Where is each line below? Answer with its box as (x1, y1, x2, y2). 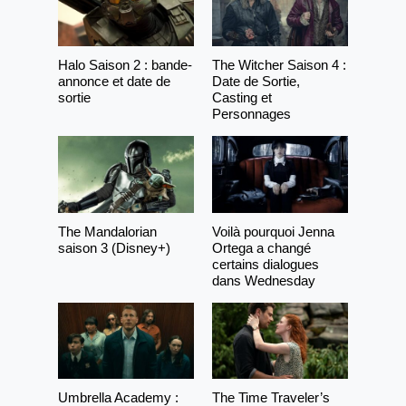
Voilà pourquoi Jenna (212, 223, 334, 239)
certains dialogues (212, 256, 319, 272)
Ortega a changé (212, 239, 311, 256)
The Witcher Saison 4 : (212, 57, 346, 73)
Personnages (212, 106, 291, 122)
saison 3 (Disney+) (58, 239, 170, 256)
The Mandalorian (58, 223, 157, 239)
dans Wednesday (212, 272, 315, 288)
